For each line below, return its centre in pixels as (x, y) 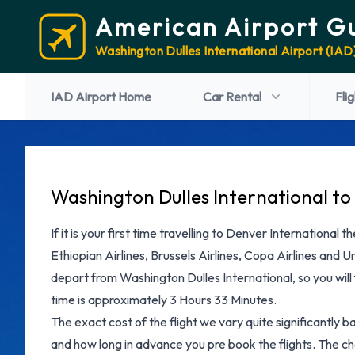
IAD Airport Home (101, 97)
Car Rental (232, 97)
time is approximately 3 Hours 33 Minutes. (164, 300)
